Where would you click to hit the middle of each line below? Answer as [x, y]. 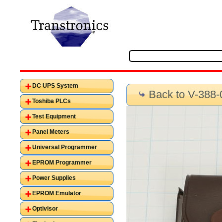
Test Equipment [54, 117]
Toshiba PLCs [52, 101]
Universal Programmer [65, 147]
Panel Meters [51, 132]
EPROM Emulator [57, 194]
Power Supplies [54, 178]
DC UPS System [55, 86]
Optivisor [45, 209]
